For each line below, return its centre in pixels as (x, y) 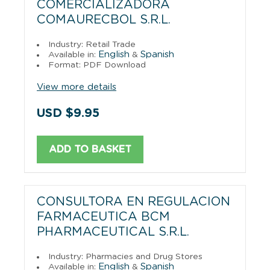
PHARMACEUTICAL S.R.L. (113, 232)
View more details (77, 87)
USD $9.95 (68, 113)
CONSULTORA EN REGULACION (133, 202)
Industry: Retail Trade (92, 44)
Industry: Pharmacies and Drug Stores (125, 256)
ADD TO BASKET (90, 149)
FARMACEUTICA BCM (103, 217)
